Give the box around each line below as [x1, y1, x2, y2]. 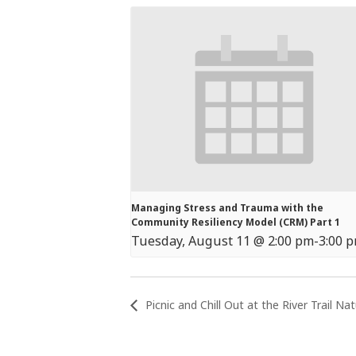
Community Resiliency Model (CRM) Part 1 [131, 215, 340, 230]
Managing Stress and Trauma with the [131, 201, 323, 215]
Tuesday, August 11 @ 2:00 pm [131, 232, 314, 250]
